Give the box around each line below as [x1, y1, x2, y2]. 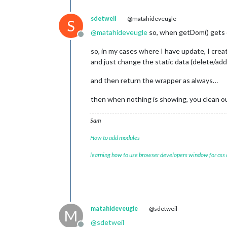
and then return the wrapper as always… [91, 76, 218, 85]
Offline [80, 34, 105, 44]
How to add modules [90, 134, 140, 141]
